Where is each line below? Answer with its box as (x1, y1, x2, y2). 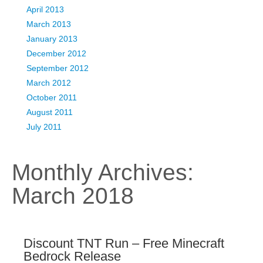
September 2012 (26, 63, 89, 73)
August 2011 (26, 107, 73, 117)
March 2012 (26, 78, 71, 87)
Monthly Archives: (12, 160, 194, 185)
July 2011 (26, 122, 62, 131)
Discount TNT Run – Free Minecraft (23, 236, 224, 251)
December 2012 (26, 49, 86, 58)
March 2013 (26, 19, 71, 29)
